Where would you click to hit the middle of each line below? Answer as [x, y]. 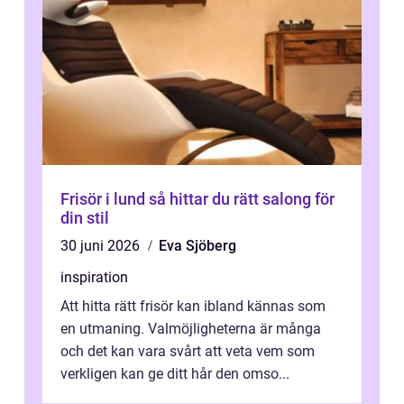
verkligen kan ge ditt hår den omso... [175, 374]
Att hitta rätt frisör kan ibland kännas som [193, 306]
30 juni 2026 [102, 246]
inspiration [94, 277]
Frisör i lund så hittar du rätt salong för [105, 199]
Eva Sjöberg [197, 246]
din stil [85, 218]
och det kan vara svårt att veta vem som [188, 351]
